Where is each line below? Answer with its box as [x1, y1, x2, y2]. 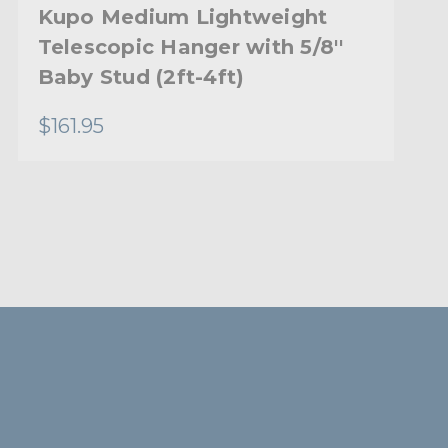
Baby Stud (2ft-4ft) [37, 64, 245, 89]
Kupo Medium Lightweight [37, 4, 328, 29]
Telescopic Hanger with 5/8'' [37, 34, 344, 59]
